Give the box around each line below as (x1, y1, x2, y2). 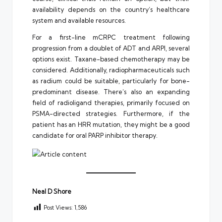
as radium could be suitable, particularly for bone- (32, 77, 190, 85)
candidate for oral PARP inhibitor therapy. (32, 131, 158, 140)
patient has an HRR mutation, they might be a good (32, 120, 190, 129)
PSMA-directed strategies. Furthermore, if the (32, 110, 190, 118)
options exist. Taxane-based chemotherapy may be (32, 55, 190, 63)
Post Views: (44, 204, 73, 212)
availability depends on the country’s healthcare (32, 5, 190, 14)
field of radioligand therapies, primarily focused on (32, 99, 190, 107)
